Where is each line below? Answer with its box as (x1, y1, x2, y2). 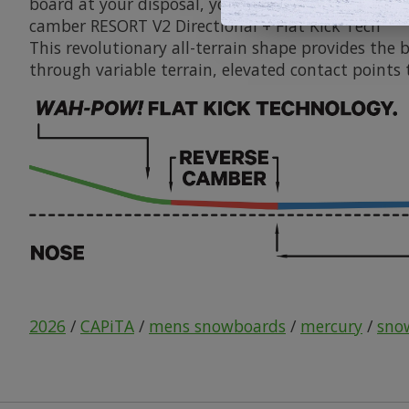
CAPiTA (80, 314, 134, 337)
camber (29, 15, 86, 37)
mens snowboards (149, 314, 286, 337)
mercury (300, 314, 362, 337)
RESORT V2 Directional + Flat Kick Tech (90, 15, 381, 37)
